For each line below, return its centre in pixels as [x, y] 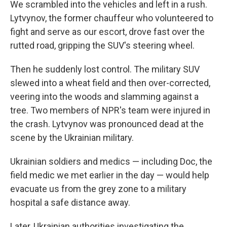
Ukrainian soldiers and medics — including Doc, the [111, 162]
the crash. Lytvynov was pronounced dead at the [107, 124]
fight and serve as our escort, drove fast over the [107, 32]
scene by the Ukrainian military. [72, 138]
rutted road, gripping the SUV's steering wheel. [102, 46]
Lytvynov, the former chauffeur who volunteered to [112, 18]
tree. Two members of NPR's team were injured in [110, 110]
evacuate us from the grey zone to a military [98, 189]
